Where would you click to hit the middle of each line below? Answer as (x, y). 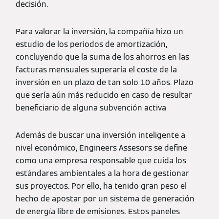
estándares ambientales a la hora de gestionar (102, 173)
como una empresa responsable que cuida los (101, 160)
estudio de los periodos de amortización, (91, 44)
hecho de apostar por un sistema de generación (105, 198)
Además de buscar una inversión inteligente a (100, 135)
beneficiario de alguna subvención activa (91, 108)
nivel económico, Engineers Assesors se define (101, 148)
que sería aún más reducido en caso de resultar (104, 95)
